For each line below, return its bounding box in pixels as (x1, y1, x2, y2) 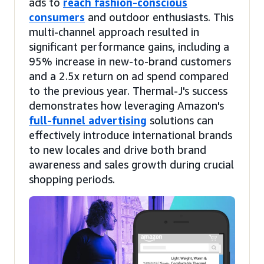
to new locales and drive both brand (29, 143, 206, 156)
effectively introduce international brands (29, 128, 232, 141)
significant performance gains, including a (29, 39, 229, 53)
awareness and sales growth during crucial (29, 157, 234, 171)
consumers (29, 10, 85, 24)
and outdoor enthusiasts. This (85, 10, 233, 24)
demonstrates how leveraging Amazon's (29, 98, 224, 112)
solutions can (147, 113, 213, 127)
